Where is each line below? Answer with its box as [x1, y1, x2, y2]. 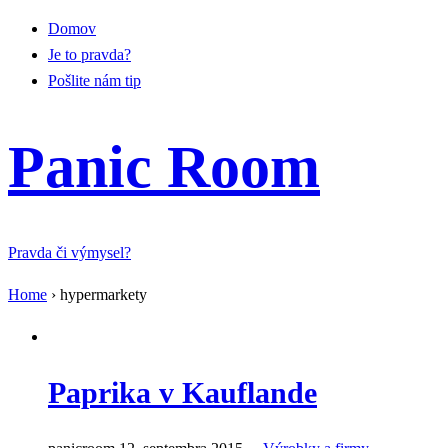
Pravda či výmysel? [8, 244, 131, 261]
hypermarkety [60, 286, 147, 303]
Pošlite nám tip [48, 72, 141, 89]
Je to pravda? [48, 46, 131, 63]
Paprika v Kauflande [48, 376, 317, 409]
